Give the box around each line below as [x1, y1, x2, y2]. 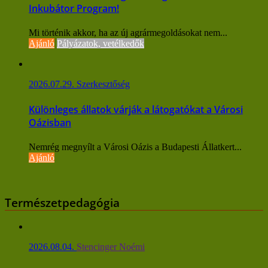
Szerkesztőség [77, 79, 130, 90]
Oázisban [29, 115, 71, 129]
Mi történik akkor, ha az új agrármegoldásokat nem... [29, 28, 227, 38]
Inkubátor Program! [29, 2, 119, 16]
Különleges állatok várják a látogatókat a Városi [29, 102, 243, 116]
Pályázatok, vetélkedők [57, 38, 144, 49]
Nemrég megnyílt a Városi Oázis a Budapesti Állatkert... [29, 141, 242, 152]
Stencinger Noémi [77, 242, 145, 252]
